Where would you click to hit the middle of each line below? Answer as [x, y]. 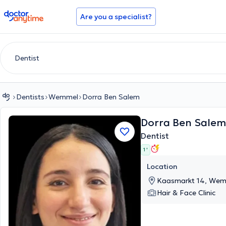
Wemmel [63, 97]
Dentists [30, 97]
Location [162, 166]
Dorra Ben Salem [111, 97]
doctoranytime [32, 14]
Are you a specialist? [116, 17]
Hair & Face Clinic [186, 193]
